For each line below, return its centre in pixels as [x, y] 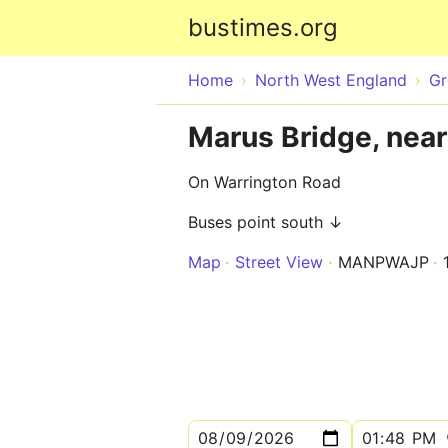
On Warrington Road [264, 182]
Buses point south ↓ [265, 222]
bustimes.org [263, 27]
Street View [279, 262]
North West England [331, 80]
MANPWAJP [383, 262]
